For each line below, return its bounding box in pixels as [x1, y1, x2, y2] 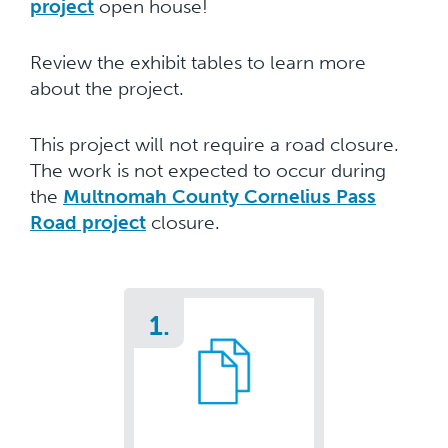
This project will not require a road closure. [30, 133, 399, 156]
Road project [30, 211, 146, 234]
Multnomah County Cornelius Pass [63, 185, 376, 208]
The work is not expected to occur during [30, 159, 386, 182]
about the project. [30, 77, 189, 100]
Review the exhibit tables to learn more [30, 51, 366, 74]
